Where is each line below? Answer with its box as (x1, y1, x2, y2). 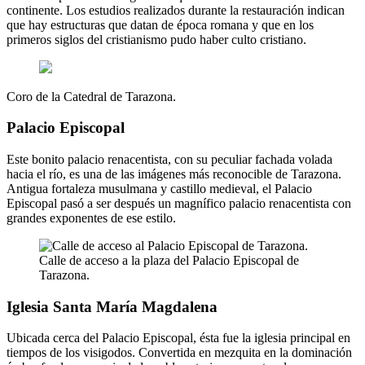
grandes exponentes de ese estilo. (7, 210, 176, 225)
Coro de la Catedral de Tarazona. (7, 89, 176, 103)
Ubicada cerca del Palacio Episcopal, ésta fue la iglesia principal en (7, 331, 350, 345)
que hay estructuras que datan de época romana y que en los (7, 17, 314, 32)
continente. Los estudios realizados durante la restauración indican (7, 2, 345, 17)
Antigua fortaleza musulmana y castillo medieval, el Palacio (7, 181, 312, 196)
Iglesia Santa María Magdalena (7, 297, 218, 315)
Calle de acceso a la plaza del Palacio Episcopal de (39, 253, 299, 267)
